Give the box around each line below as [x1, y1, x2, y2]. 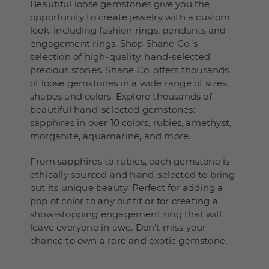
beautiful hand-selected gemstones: [30, 104, 195, 115]
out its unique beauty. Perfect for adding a [30, 182, 223, 193]
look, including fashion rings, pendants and [30, 25, 226, 36]
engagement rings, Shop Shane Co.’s [30, 38, 198, 49]
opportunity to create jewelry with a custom [30, 11, 231, 23]
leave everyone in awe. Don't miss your [30, 222, 207, 233]
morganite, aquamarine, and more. [30, 130, 191, 142]
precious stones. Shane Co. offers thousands [30, 64, 229, 76]
